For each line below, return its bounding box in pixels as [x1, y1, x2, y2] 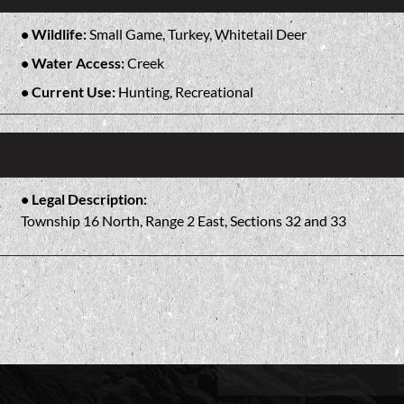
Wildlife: [31, 24, 89, 42]
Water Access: [31, 53, 127, 71]
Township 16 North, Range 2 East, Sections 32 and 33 [20, 211, 346, 229]
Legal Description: [31, 189, 147, 207]
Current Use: [31, 82, 118, 100]
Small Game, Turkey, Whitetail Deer [88, 24, 307, 42]
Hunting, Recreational [117, 82, 253, 100]
